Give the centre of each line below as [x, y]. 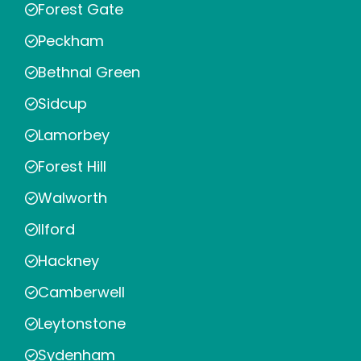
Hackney [68, 261]
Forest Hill [72, 167]
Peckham [71, 41]
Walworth [73, 198]
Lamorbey [74, 135]
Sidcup [62, 104]
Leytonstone [82, 324]
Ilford [56, 230]
